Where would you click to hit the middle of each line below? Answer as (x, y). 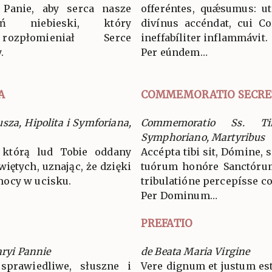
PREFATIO (167, 223)
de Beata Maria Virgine (195, 251)
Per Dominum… (179, 195)
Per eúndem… (174, 52)
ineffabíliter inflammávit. (204, 37)
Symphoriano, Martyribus (203, 137)
